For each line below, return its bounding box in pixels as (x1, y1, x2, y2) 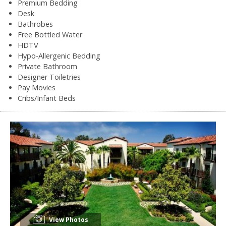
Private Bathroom (18, 61, 77, 71)
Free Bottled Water (18, 29, 82, 39)
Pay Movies (18, 82, 55, 92)
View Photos (47, 215, 88, 224)
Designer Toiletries (18, 72, 81, 82)
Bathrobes (18, 19, 53, 29)
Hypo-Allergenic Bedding (18, 50, 100, 61)
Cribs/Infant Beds (18, 93, 76, 103)
